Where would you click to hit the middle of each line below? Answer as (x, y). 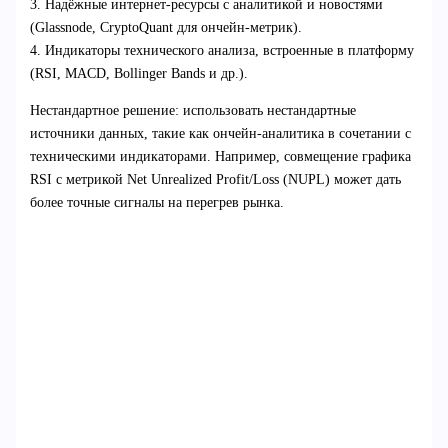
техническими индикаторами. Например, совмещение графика (220, 157)
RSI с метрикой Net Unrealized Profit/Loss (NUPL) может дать (215, 180)
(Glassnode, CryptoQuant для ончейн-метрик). (165, 28)
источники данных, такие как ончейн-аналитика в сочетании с (220, 134)
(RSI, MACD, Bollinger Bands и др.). (138, 74)
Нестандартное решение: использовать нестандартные (192, 111)
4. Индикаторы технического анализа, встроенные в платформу (221, 51)
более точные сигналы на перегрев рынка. (156, 203)
